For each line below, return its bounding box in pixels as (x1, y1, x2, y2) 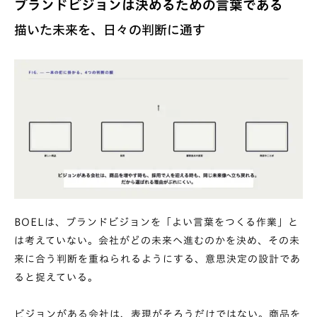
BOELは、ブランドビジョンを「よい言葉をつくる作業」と (14, 217, 299, 227)
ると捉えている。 (14, 272, 98, 282)
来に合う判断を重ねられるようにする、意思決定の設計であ (14, 253, 301, 264)
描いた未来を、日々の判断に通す (14, 23, 205, 36)
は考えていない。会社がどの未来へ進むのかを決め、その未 (14, 235, 300, 246)
